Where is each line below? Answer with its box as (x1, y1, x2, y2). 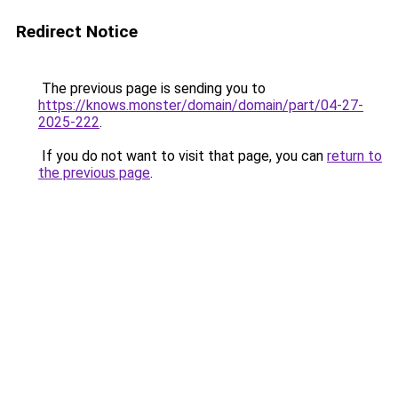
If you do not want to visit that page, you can (38, 147, 327, 164)
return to (327, 147, 382, 164)
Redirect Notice (16, 21, 138, 42)
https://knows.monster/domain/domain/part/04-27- (38, 97, 363, 114)
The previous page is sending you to (38, 80, 266, 97)
